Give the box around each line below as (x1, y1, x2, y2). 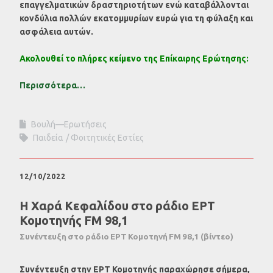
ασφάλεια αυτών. (19, 26, 95, 37)
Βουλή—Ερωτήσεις (31, 119, 107, 129)
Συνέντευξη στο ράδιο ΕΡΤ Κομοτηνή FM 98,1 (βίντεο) (19, 232, 233, 241)
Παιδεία (33, 132, 63, 143)
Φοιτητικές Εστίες (71, 132, 144, 143)
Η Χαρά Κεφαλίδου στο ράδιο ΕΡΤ (19, 199, 215, 213)
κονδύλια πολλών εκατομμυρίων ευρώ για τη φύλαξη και (19, 13, 253, 23)
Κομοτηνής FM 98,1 (19, 213, 128, 227)
